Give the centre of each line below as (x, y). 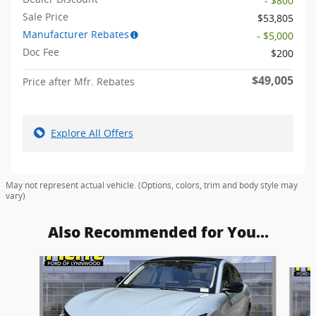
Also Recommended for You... (158, 233)
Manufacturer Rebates (76, 35)
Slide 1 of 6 (31, 263)
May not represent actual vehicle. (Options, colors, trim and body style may (152, 186)
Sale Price (45, 17)
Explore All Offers (92, 133)
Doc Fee (41, 52)
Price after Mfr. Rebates (79, 82)
